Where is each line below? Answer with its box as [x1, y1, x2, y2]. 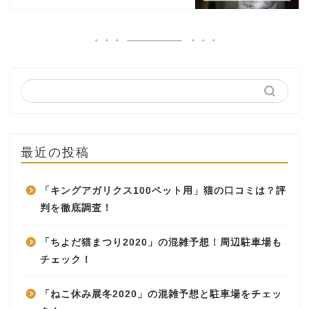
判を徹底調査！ [40, 202, 112, 213]
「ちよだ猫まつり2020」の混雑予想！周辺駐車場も [40, 237, 282, 248]
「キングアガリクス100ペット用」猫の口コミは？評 [40, 185, 286, 196]
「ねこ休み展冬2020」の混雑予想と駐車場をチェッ [40, 288, 282, 299]
